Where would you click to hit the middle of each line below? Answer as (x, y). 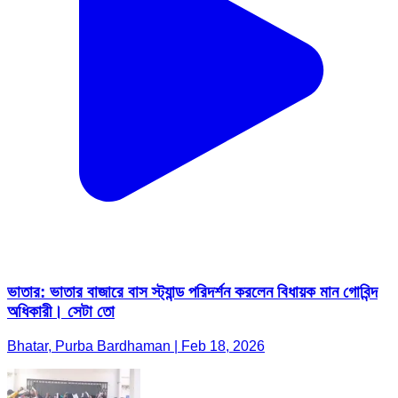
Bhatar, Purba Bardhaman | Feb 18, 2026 (136, 346)
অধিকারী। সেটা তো (61, 312)
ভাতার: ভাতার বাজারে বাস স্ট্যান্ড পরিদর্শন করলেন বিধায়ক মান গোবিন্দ (192, 292)
